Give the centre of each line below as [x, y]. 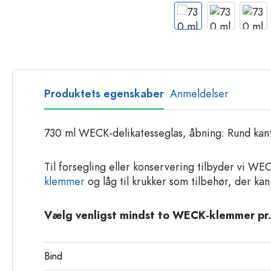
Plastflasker [190, 19]
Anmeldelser [199, 93]
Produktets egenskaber [104, 93]
